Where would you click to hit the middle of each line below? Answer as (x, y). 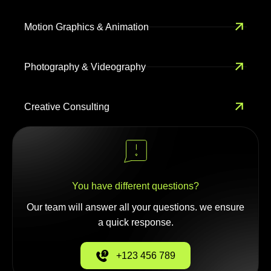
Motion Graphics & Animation (87, 27)
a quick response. (135, 222)
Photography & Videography (85, 67)
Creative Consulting (67, 106)
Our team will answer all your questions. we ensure (135, 207)
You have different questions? (135, 186)
